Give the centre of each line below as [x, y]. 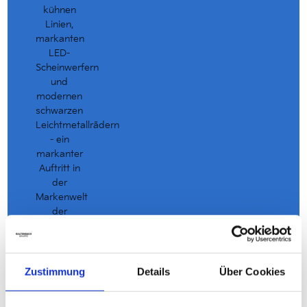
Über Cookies [252, 271]
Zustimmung [55, 271]
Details [153, 271]
